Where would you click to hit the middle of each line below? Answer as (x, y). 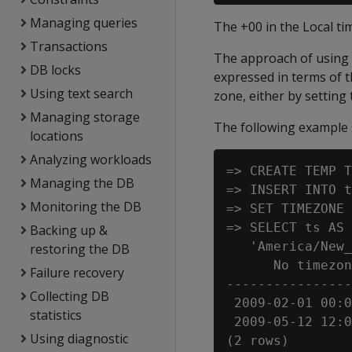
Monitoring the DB (85, 207)
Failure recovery (77, 273)
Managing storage (84, 117)
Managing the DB (82, 183)
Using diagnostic (79, 339)
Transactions (68, 46)
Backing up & (68, 230)
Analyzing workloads (90, 159)
